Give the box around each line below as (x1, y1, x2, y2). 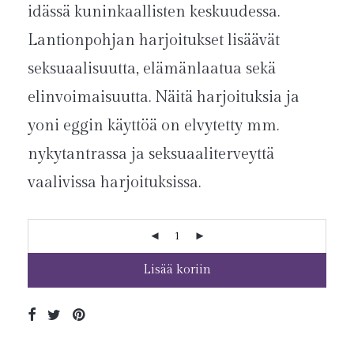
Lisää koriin (143, 262, 211, 277)
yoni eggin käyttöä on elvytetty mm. (28, 115, 279, 135)
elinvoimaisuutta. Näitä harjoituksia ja (28, 87, 299, 107)
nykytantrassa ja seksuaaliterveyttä (28, 144, 274, 164)
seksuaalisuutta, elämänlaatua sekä (28, 58, 276, 78)
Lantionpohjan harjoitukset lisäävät (28, 30, 280, 50)
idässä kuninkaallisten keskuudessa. (28, 2, 280, 21)
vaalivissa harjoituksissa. (28, 172, 201, 192)
